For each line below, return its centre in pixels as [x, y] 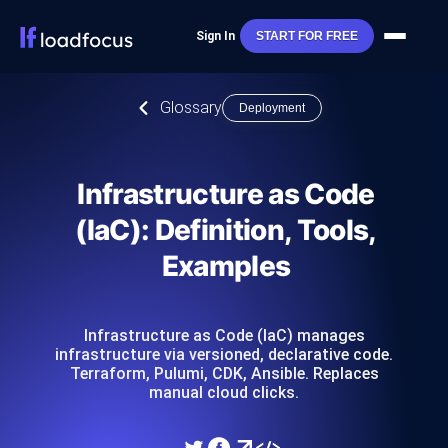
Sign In [215, 36]
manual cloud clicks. [224, 392]
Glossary [191, 107]
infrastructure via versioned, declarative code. [224, 354]
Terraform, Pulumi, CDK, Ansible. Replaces [224, 373]
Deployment [272, 108]
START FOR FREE [306, 36]
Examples [226, 266]
